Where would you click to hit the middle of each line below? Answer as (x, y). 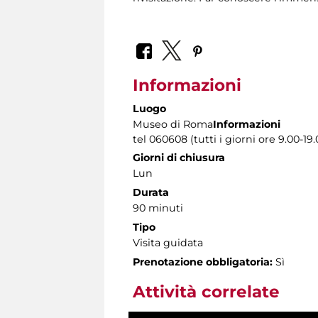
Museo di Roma (173, 124)
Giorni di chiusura (179, 157)
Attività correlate (206, 291)
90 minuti (158, 208)
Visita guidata (168, 242)
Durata (151, 192)
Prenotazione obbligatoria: (203, 262)
